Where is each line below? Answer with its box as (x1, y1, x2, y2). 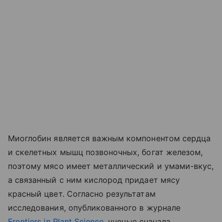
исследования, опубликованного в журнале (8, 202, 180, 213)
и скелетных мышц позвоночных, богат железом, (8, 147, 203, 157)
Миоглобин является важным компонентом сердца (8, 133, 211, 143)
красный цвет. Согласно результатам (8, 188, 156, 199)
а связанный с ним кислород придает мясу (8, 174, 180, 185)
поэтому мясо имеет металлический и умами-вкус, (8, 161, 214, 171)
